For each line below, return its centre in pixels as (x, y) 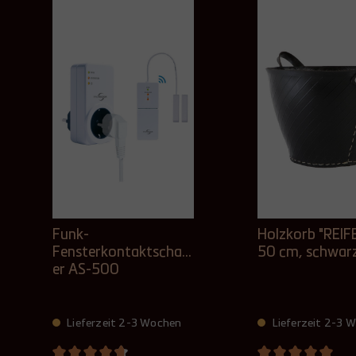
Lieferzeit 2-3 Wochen (123, 323)
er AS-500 (86, 270)
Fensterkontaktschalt (122, 253)
